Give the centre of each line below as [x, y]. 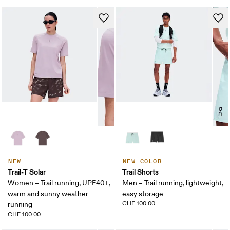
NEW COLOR [142, 161]
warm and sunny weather [48, 194]
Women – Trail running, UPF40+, [59, 183]
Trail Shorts [140, 172]
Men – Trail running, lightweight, [173, 183]
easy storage [143, 194]
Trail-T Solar [27, 172]
